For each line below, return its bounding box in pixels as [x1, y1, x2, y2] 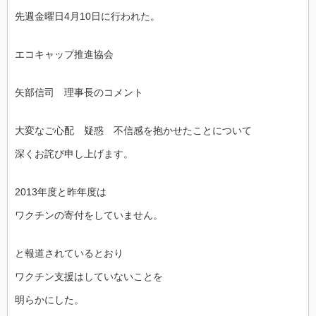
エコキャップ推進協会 [15, 48, 114, 60]
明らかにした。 [15, 293, 84, 305]
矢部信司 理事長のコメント [15, 86, 143, 98]
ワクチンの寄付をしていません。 [15, 209, 163, 221]
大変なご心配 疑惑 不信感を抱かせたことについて [15, 124, 252, 136]
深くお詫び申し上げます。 [15, 147, 133, 159]
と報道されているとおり [15, 247, 123, 259]
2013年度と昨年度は [15, 186, 107, 197]
